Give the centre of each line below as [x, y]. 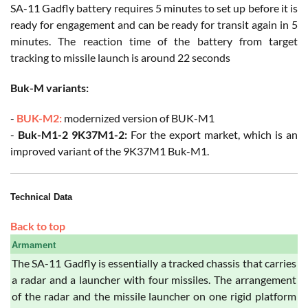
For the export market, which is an [212, 134]
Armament [34, 245]
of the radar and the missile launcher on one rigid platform [154, 296]
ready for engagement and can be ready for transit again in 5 [154, 24]
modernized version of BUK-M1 [138, 118]
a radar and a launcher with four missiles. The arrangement [154, 279]
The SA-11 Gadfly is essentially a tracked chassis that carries [154, 263]
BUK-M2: [39, 118]
